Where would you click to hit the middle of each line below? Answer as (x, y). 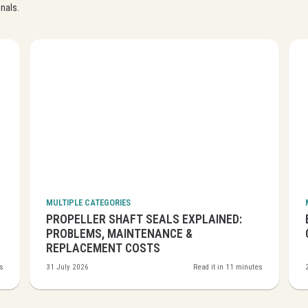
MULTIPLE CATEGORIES (88, 203)
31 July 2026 (67, 267)
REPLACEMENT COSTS (103, 249)
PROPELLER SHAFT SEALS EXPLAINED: (144, 220)
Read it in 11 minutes (228, 267)
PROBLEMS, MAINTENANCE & (119, 234)
